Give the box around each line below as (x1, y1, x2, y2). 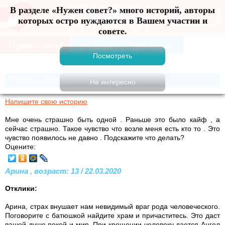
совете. (98, 26, 127, 36)
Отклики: (5, 184, 37, 192)
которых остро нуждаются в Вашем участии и (18, 16, 207, 26)
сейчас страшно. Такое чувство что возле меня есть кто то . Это (5, 124, 220, 133)
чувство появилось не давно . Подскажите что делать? (5, 133, 184, 142)
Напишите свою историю (5, 97, 87, 105)
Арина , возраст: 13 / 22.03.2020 (5, 166, 121, 175)
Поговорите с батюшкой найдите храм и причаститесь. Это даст (5, 211, 220, 219)
